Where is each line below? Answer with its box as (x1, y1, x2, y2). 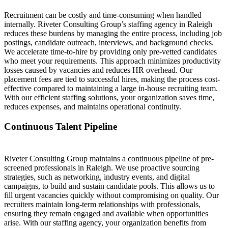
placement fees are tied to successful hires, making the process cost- (4, 75, 220, 84)
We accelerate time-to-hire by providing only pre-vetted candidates (4, 47, 217, 56)
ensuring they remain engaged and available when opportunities (4, 209, 208, 218)
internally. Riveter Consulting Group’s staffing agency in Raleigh (4, 20, 212, 29)
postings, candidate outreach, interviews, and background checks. (4, 38, 214, 47)
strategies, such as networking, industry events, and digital (4, 173, 190, 182)
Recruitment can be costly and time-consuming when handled (4, 11, 202, 20)
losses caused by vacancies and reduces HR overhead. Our (4, 66, 192, 75)
